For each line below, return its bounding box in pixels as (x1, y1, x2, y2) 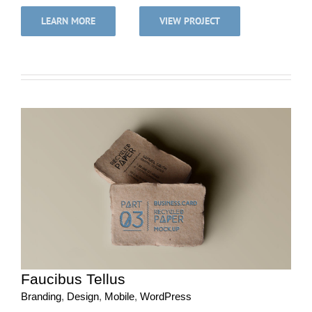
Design (67, 290, 99, 303)
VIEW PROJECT (159, 15, 220, 28)
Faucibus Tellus (21, 271, 125, 288)
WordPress (140, 290, 192, 303)
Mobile (104, 290, 134, 303)
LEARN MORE (41, 15, 95, 28)
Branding (21, 290, 61, 303)
